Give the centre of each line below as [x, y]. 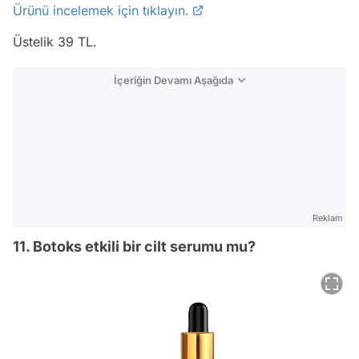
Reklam [328, 218]
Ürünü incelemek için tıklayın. [101, 10]
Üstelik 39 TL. [55, 41]
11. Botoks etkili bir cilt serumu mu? [134, 246]
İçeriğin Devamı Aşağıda [173, 80]
